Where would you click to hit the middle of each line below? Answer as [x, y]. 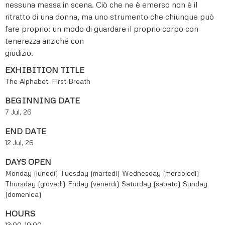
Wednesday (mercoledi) [161, 173]
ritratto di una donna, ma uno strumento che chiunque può [109, 16]
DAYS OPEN [28, 162]
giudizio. [19, 52]
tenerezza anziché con [44, 40]
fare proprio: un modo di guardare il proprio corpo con [102, 28]
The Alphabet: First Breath [48, 81]
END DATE [26, 131]
